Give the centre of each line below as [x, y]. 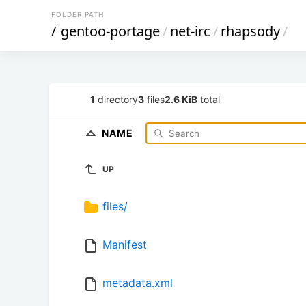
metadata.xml [138, 283]
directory [116, 99]
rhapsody [250, 31]
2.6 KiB [181, 99]
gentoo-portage [110, 31]
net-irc [190, 31]
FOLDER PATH [78, 14]
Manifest [125, 245]
